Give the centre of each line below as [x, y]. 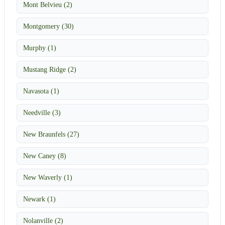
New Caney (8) [45, 155]
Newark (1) [39, 199]
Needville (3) [42, 112]
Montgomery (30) [48, 26]
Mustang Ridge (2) [50, 69]
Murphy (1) [40, 47]
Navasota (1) [41, 91]
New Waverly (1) [48, 177]
